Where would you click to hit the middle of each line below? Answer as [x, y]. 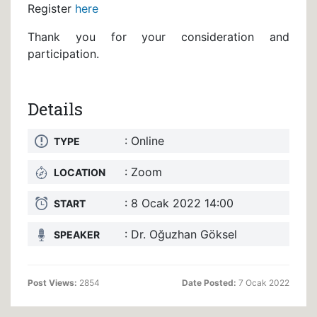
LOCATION [80, 172]
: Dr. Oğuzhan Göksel [181, 234]
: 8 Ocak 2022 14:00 [179, 203]
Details [55, 109]
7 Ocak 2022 [263, 282]
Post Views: [52, 282]
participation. [63, 53]
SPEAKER [77, 234]
